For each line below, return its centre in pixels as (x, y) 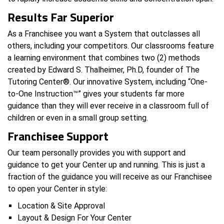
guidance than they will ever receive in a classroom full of (108, 105)
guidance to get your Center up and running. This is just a (106, 164)
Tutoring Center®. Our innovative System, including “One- (107, 81)
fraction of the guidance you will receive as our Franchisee (110, 176)
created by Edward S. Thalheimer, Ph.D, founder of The (103, 69)
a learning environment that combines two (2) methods (104, 57)
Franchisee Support (58, 136)
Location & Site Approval (61, 205)
